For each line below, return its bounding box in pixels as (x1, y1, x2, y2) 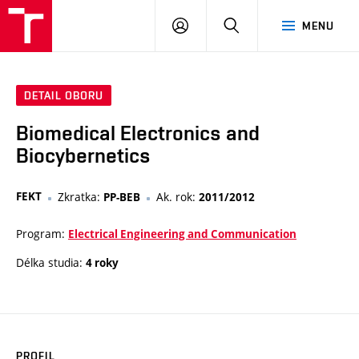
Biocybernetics (16, 143, 151, 168)
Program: (16, 226, 68, 242)
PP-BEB (103, 190, 140, 205)
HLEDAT (239, 18, 281, 31)
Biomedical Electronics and (16, 121, 260, 146)
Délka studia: (16, 255, 86, 271)
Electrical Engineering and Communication (68, 227, 296, 242)
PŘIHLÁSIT (188, 18, 245, 31)
